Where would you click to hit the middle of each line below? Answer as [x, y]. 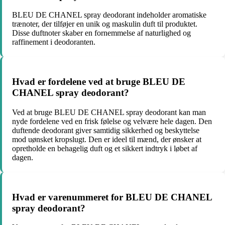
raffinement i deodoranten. [54, 42]
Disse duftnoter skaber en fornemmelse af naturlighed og [101, 33]
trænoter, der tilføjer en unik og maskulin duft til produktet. [105, 24]
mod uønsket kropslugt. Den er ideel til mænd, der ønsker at [107, 139]
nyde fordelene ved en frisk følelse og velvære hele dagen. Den [112, 121]
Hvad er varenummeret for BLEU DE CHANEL [112, 197]
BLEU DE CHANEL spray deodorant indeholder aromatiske [109, 15]
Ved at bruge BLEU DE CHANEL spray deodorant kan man [109, 112]
